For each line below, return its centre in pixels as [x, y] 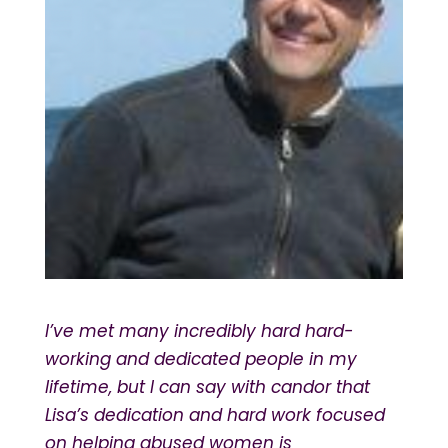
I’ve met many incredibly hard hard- [198, 330]
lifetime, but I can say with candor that [207, 386]
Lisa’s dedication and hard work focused [214, 414]
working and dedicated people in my [200, 358]
